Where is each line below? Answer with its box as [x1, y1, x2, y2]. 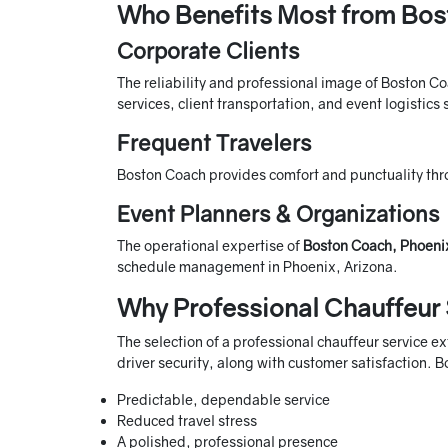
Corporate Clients [117, 37, 299, 65]
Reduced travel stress [117, 412, 257, 430]
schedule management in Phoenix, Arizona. [117, 258, 398, 276]
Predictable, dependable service [117, 391, 330, 409]
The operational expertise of [117, 237, 303, 255]
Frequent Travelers [117, 129, 311, 157]
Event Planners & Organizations [117, 200, 439, 228]
